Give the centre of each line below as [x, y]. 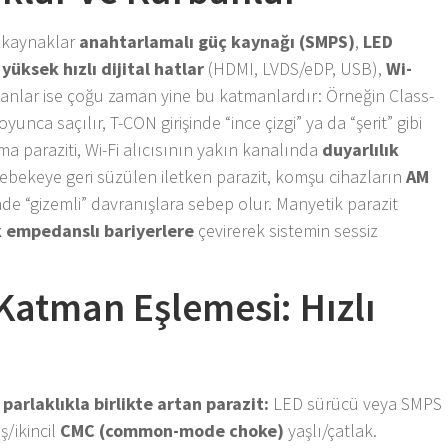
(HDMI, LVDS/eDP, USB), [295, 68]
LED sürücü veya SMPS [356, 403]
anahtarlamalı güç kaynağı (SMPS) [217, 41]
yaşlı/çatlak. [331, 430]
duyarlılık [361, 149]
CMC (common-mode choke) [172, 430]
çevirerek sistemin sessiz [286, 230]
